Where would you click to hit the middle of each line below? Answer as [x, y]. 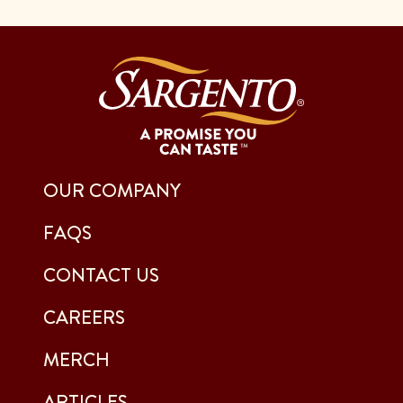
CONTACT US [101, 275]
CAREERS [84, 317]
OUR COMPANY [112, 190]
